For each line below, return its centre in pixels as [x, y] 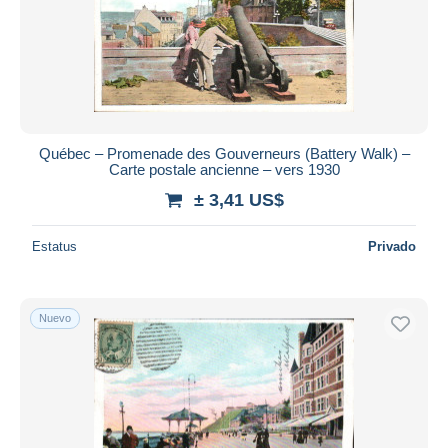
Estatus [54, 246]
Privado [392, 246]
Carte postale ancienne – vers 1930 [224, 169]
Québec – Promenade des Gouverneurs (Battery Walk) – [224, 153]
